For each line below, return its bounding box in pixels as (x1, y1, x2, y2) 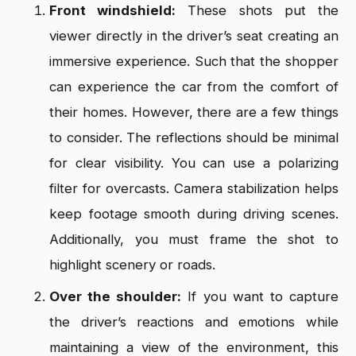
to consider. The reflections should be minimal (49, 129, 339, 145)
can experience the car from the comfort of (49, 78, 339, 95)
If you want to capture (181, 288, 339, 304)
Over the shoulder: (49, 288, 182, 304)
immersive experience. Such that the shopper (49, 52, 339, 69)
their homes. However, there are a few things (49, 103, 339, 120)
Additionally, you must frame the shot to (49, 230, 339, 247)
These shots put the (176, 2, 339, 18)
